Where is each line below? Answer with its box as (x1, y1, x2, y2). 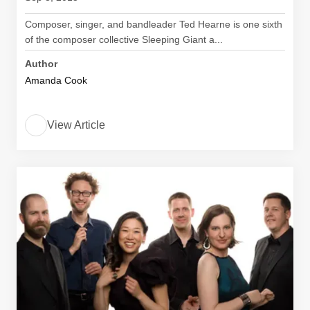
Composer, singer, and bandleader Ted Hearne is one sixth (25, 19, 282, 30)
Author (25, 58, 57, 69)
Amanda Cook (25, 75, 87, 86)
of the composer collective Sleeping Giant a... (25, 34, 223, 45)
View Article (47, 119, 105, 131)
